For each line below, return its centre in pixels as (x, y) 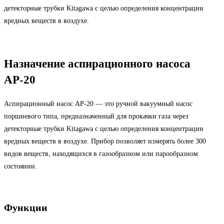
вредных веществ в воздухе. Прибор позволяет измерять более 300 (105, 141)
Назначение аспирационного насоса (97, 64)
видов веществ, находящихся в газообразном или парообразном (101, 154)
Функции (26, 207)
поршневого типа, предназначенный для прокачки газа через (96, 116)
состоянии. (20, 166)
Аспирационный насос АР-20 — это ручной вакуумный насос (98, 104)
